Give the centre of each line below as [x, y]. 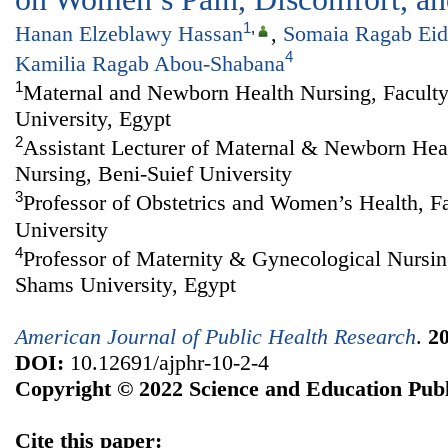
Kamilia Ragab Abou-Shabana [150, 63]
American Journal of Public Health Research [215, 337]
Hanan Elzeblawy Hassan [129, 34]
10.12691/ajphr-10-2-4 [166, 363]
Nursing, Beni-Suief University [153, 174]
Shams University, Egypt [125, 285]
